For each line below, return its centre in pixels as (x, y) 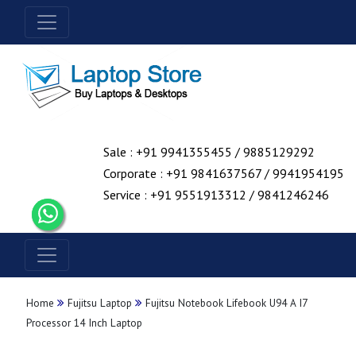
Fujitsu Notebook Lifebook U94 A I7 (224, 303)
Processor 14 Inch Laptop (84, 323)
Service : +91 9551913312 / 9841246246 (216, 195)
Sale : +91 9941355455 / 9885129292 (209, 152)
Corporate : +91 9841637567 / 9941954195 (224, 173)
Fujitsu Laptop (100, 303)
